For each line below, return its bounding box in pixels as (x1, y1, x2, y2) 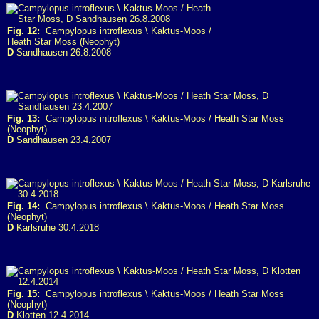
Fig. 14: (7, 201, 40, 211)
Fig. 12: (7, 26, 40, 36)
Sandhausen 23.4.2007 (14, 135, 111, 145)
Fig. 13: (7, 113, 40, 124)
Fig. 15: (7, 288, 40, 299)
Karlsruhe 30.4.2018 (14, 222, 99, 233)
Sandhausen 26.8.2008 (14, 47, 111, 58)
